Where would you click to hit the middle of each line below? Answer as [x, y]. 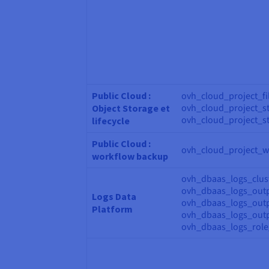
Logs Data [114, 197]
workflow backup [130, 156]
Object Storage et [131, 108]
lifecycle [111, 121]
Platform [113, 209]
